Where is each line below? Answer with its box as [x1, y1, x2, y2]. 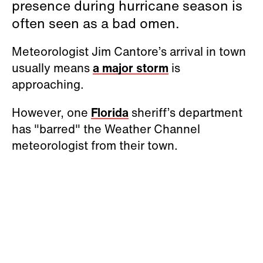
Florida [91, 103, 129, 121]
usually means [12, 59, 93, 76]
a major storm [93, 59, 168, 76]
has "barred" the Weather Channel [12, 120, 200, 137]
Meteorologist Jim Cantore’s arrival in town [12, 42, 246, 60]
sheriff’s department [129, 103, 242, 121]
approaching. [12, 75, 87, 93]
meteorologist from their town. [12, 136, 181, 154]
